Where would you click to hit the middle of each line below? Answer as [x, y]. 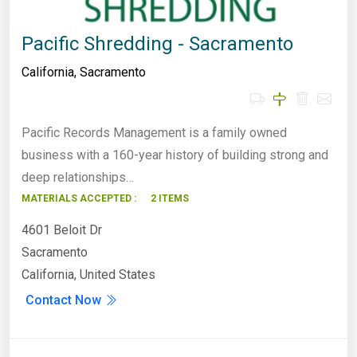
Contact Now [65, 300]
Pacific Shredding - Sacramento [157, 44]
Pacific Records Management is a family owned [154, 133]
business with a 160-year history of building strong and [175, 155]
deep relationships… [78, 178]
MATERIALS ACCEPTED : [79, 199]
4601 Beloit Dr [62, 230]
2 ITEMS [170, 199]
